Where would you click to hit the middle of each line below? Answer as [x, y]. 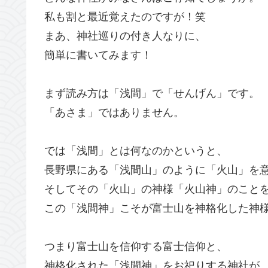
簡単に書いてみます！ [98, 55]
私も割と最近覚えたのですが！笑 [125, 16]
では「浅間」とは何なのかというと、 [136, 150]
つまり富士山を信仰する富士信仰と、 [136, 246]
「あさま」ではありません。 [114, 112]
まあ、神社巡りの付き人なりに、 [125, 36]
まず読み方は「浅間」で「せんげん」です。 [152, 93]
